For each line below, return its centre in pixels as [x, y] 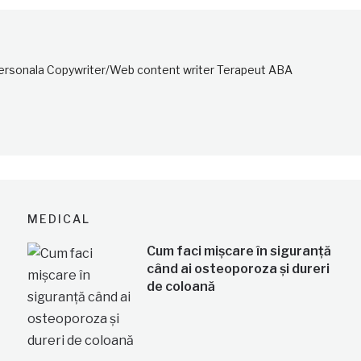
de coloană [181, 286]
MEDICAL [59, 218]
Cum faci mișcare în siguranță [239, 251]
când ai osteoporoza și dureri [239, 268]
